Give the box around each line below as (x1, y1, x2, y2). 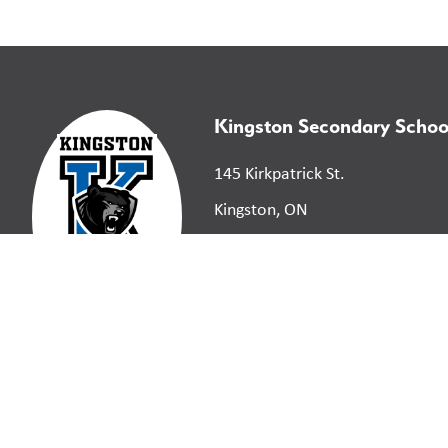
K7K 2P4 (214, 233, 272, 258)
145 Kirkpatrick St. (214, 161, 345, 186)
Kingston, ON (214, 197, 308, 222)
